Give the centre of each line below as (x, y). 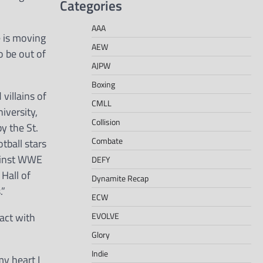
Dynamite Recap (120, 178)
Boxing (103, 84)
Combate (107, 140)
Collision (106, 122)
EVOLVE (105, 215)
